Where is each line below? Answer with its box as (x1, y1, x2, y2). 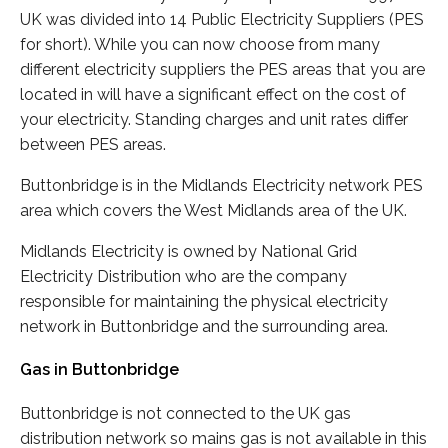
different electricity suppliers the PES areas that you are (20, 60, 425, 80)
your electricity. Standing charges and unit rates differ (20, 110, 408, 130)
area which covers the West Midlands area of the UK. (20, 201, 407, 221)
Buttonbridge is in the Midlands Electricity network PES (20, 176, 423, 196)
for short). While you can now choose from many (20, 35, 380, 55)
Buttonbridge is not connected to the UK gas (20, 403, 351, 423)
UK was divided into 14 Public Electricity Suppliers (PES (20, 10, 424, 30)
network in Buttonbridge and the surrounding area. (20, 317, 388, 337)
